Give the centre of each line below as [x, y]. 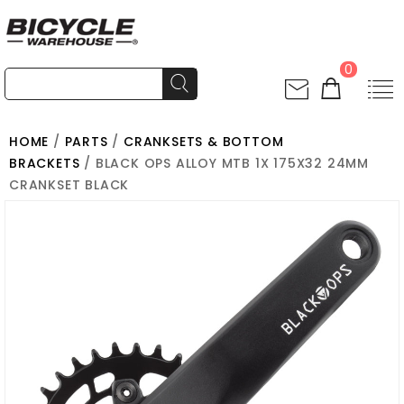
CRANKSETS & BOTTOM [204, 142]
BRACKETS [45, 163]
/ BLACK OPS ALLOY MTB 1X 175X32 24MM [225, 163]
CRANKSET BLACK [69, 185]
